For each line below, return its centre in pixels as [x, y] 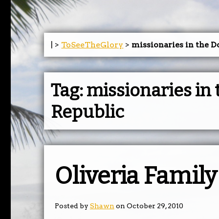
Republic [88, 112]
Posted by [72, 206]
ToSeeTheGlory [92, 44]
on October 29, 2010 [149, 206]
